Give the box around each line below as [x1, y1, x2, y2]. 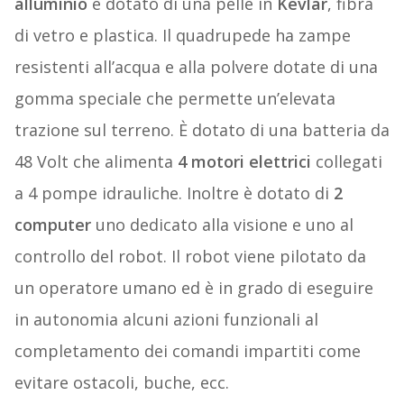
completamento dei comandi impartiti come [14, 340, 361, 363]
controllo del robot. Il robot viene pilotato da [14, 245, 366, 268]
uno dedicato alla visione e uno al [90, 214, 353, 236]
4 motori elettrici [177, 151, 311, 173]
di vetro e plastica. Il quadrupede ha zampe [14, 24, 351, 47]
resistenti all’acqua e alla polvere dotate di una [14, 56, 378, 78]
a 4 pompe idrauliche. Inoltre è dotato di [14, 182, 334, 205]
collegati [310, 151, 382, 173]
